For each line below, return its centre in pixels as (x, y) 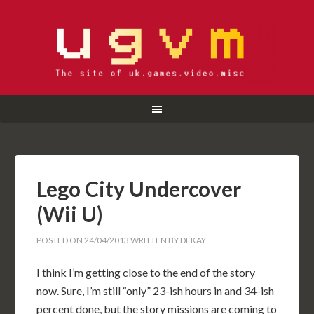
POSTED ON (61, 240)
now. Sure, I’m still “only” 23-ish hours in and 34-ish (156, 291)
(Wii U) (70, 214)
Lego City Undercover (139, 189)
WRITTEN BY (155, 240)
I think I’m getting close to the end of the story (146, 272)
